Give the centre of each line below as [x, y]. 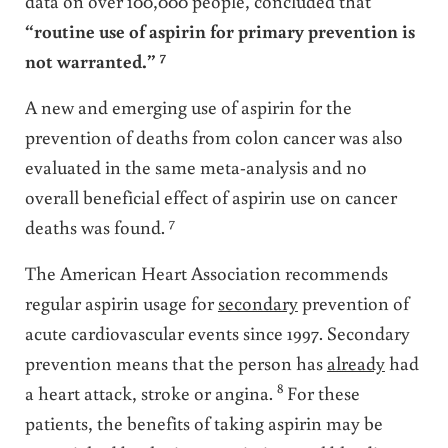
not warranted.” [92, 60]
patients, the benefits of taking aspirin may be [203, 422]
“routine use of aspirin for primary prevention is [219, 30]
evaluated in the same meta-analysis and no [195, 166]
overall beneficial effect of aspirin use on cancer [210, 196]
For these [323, 392]
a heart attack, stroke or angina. [150, 392]
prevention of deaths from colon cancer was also [213, 136]
